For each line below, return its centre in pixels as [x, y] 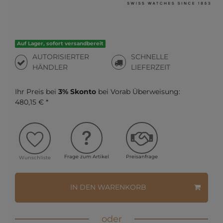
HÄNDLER [50, 67]
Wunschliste [35, 157]
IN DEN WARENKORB [108, 187]
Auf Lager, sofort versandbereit [60, 44]
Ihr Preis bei [37, 92]
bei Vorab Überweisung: [138, 92]
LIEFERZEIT [151, 67]
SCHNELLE [150, 57]
